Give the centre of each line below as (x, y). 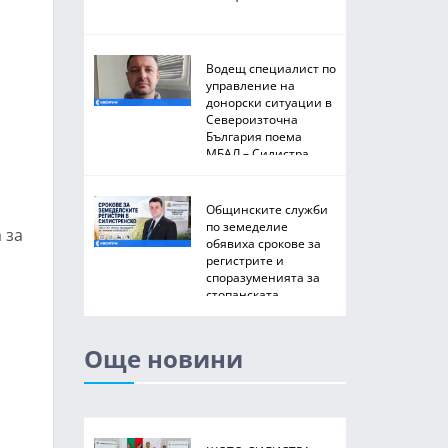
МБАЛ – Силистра (257, 153)
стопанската (242, 294)
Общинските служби (266, 209)
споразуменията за (262, 277)
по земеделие (246, 226)
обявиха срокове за (263, 243)
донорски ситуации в (268, 102)
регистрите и (244, 260)
